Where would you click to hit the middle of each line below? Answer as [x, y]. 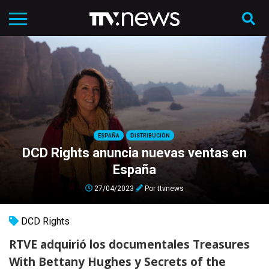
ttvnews [171, 188]
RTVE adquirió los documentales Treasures [129, 244]
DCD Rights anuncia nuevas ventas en [134, 153]
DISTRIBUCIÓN [150, 135]
